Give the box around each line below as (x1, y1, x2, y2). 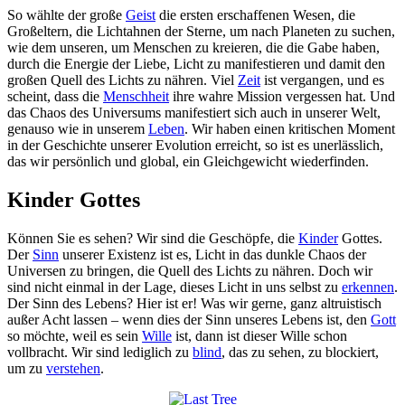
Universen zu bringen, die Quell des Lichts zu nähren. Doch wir (7, 263, 372, 279)
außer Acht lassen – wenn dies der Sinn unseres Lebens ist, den (7, 312, 371, 328)
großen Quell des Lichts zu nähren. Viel (7, 72, 238, 89)
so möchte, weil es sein (7, 328, 142, 344)
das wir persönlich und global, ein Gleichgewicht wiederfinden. (7, 154, 369, 170)
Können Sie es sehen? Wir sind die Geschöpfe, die (7, 231, 298, 247)
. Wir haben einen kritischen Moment (184, 121, 395, 137)
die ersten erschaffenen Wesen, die (155, 7, 355, 24)
